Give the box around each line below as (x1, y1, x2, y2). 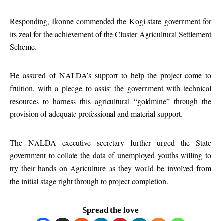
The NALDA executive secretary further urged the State (10, 137, 211, 147)
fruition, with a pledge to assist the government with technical (10, 83, 211, 93)
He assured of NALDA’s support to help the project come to (10, 70, 211, 80)
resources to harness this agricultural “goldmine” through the (10, 96, 211, 106)
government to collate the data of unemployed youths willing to (10, 150, 211, 160)
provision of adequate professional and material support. (10, 109, 183, 119)
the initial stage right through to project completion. (10, 176, 168, 186)
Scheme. (10, 41, 37, 52)
